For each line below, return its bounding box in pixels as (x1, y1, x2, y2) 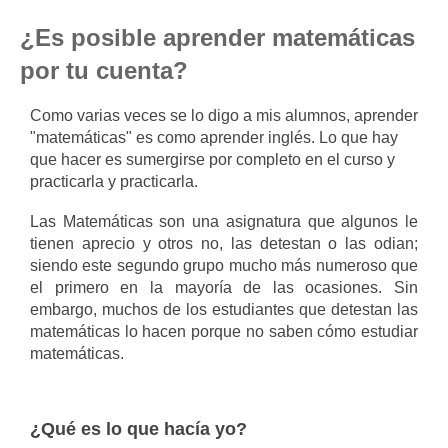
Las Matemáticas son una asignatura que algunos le (30, 213, 418, 230)
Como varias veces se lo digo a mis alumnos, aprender (30, 107, 418, 124)
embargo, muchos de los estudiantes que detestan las (30, 301, 418, 318)
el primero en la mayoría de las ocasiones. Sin (30, 279, 418, 296)
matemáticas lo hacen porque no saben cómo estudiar (30, 323, 418, 340)
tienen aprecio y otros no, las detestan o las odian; (30, 235, 418, 252)
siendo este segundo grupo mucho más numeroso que (30, 257, 418, 274)
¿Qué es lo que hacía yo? (30, 419, 247, 439)
